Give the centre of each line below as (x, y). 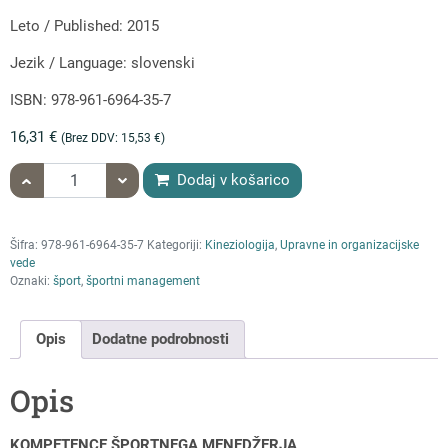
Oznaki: (31, 280)
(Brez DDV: (91, 137)
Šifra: (25, 244)
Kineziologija (240, 244)
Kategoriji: (176, 244)
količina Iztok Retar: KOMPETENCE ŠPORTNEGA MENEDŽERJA (221, 172)
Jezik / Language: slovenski (102, 62)
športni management (143, 280)
